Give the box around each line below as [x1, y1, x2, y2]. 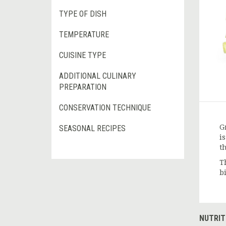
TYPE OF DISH [59, 9, 106, 19]
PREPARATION [59, 82, 106, 92]
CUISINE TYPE [59, 50, 106, 61]
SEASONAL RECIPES [59, 124, 126, 134]
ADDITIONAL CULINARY [59, 71, 136, 81]
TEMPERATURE [59, 30, 109, 40]
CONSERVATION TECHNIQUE [59, 103, 151, 113]
